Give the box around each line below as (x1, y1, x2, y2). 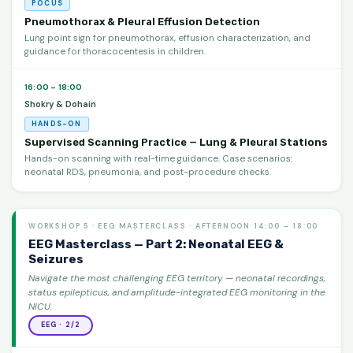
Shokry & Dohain (24, 98, 96, 110)
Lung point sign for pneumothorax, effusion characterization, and (24, 32, 310, 44)
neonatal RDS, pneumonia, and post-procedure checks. (24, 165, 271, 178)
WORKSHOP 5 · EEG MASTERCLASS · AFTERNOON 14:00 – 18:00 (28, 221, 319, 231)
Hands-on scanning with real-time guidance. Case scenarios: (24, 152, 292, 165)
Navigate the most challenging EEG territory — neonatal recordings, (28, 271, 325, 284)
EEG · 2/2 (40, 320, 81, 330)
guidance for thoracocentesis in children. (24, 45, 206, 58)
